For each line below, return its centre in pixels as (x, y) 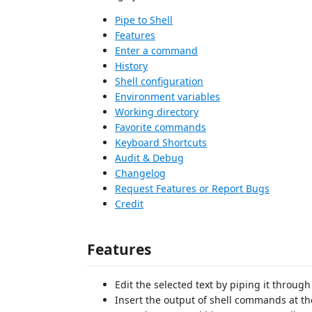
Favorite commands (161, 127)
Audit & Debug (149, 158)
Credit (129, 204)
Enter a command (156, 50)
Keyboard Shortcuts (161, 142)
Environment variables (167, 96)
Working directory (157, 112)
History (131, 66)
